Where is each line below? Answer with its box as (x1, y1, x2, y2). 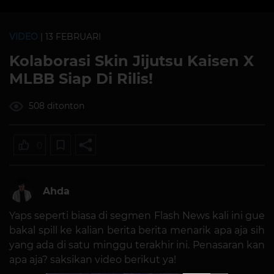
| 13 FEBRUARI (38, 31, 101, 42)
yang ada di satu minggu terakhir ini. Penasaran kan (9, 239, 265, 251)
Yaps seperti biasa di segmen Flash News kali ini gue (9, 210, 265, 222)
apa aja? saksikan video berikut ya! (9, 254, 176, 266)
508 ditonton (26, 100, 85, 111)
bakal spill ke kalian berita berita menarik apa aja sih (9, 224, 265, 237)
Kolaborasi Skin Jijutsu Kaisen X (9, 52, 254, 70)
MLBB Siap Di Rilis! (9, 70, 153, 87)
